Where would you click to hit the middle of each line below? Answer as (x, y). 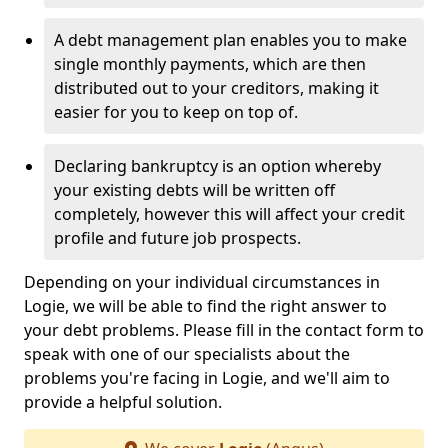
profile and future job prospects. (177, 238)
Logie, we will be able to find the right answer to (205, 306)
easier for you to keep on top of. (176, 112)
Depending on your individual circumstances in (202, 282)
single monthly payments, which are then (210, 64)
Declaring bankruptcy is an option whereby (217, 166)
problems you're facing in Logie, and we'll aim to (207, 378)
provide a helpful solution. (123, 402)
